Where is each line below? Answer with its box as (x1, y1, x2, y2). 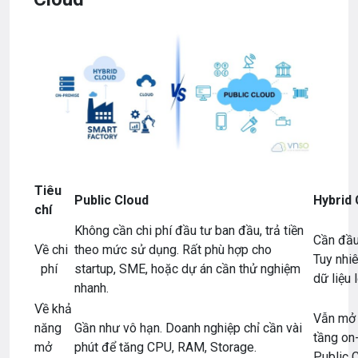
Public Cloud (74, 192, 149, 208)
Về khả (34, 300, 72, 316)
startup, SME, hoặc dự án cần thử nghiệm (74, 261, 300, 276)
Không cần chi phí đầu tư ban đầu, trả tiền (74, 222, 304, 238)
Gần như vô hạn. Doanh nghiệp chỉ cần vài (74, 320, 302, 336)
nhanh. (74, 280, 109, 296)
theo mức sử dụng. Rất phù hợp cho (74, 241, 272, 257)
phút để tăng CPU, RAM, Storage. (74, 339, 257, 355)
